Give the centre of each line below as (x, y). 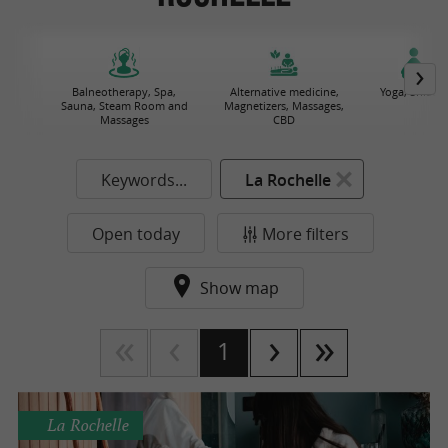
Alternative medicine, (284, 91)
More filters (305, 234)
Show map (239, 288)
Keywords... (144, 180)
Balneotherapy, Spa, (124, 91)
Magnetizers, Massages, (284, 105)
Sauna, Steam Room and (124, 105)
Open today (135, 234)
